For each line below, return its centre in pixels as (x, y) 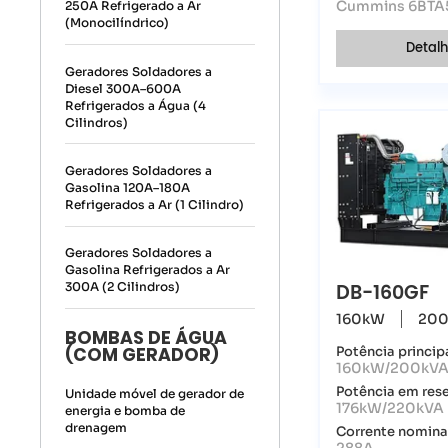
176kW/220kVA (390, 408)
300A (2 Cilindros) (123, 287)
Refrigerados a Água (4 (136, 105)
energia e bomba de (125, 410)
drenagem (96, 427)
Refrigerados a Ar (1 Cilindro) (155, 204)
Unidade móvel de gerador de (155, 393)
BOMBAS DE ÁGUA (146, 337)
